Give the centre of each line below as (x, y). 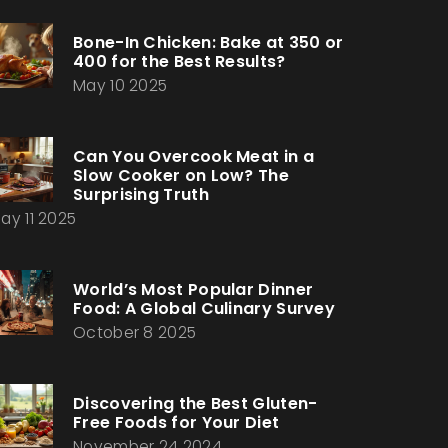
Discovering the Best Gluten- (195, 403)
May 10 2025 (120, 85)
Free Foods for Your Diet (176, 422)
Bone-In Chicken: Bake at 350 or (208, 42)
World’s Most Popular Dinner (193, 289)
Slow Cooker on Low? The (181, 175)
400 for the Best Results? (179, 61)
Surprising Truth (141, 194)
